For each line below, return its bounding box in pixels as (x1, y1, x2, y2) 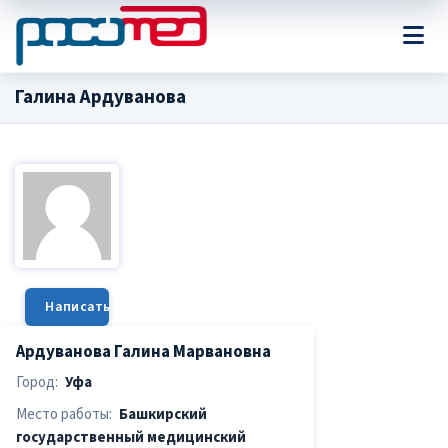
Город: (16, 372, 58, 394)
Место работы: (16, 404, 112, 426)
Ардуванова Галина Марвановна (16, 339, 271, 364)
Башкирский (119, 404, 207, 426)
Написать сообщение (45, 296, 192, 317)
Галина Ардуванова (15, 84, 186, 111)
